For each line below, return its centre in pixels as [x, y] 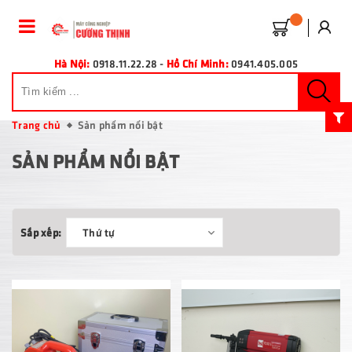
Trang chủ [37, 125]
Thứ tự [99, 232]
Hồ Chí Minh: [197, 63]
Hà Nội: [72, 63]
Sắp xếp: [41, 232]
